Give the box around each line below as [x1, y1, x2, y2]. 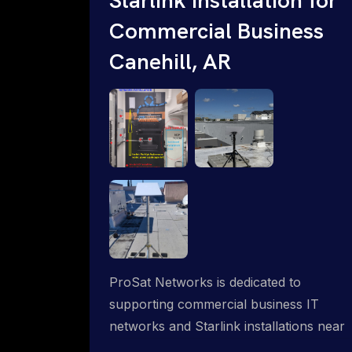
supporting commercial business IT [109, 295, 319, 312]
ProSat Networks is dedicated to [109, 273, 301, 290]
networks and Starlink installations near [109, 317, 345, 334]
